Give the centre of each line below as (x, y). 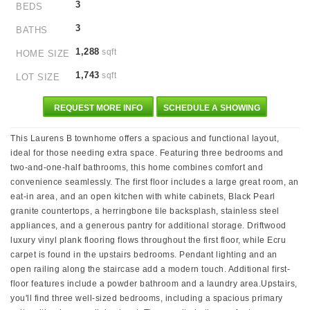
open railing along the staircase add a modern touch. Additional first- (150, 269)
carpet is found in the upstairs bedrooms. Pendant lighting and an (144, 255)
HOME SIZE (43, 54)
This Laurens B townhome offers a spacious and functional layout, (145, 138)
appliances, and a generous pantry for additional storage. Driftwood (148, 226)
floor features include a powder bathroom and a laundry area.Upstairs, (154, 284)
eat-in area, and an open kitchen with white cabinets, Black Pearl (143, 197)
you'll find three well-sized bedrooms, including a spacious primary (147, 298)
